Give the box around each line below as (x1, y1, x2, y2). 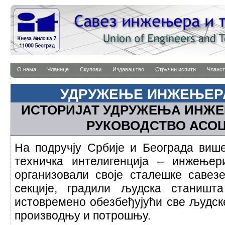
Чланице (47, 66, 69, 72)
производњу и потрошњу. (15, 209, 151, 222)
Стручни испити (155, 66, 196, 72)
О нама (17, 66, 36, 72)
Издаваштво (113, 66, 144, 72)
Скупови (80, 66, 101, 72)
